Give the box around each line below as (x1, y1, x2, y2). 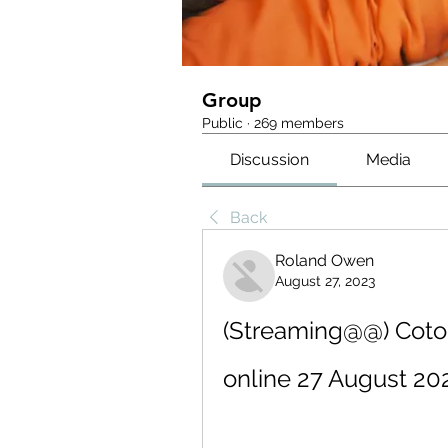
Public (202, 115, 243, 131)
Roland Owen (275, 251, 374, 270)
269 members (254, 115, 344, 131)
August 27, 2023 (275, 273, 375, 289)
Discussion (230, 150, 310, 169)
